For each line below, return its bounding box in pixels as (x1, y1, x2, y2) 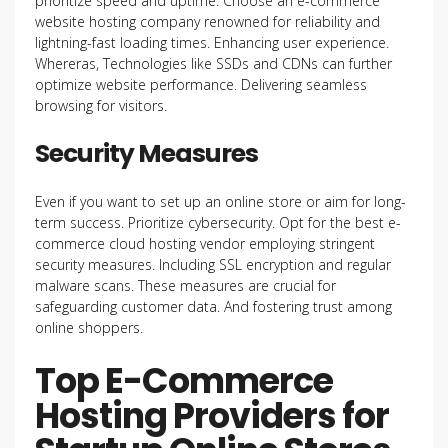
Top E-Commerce (35, 356, 333, 405)
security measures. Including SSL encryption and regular (35, 255, 391, 274)
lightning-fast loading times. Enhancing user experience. (35, 33, 389, 52)
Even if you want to (35, 192, 156, 211)
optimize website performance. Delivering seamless (35, 75, 367, 94)
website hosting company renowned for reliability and (35, 12, 380, 31)
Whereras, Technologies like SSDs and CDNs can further (35, 54, 392, 73)
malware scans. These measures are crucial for (35, 276, 336, 295)
